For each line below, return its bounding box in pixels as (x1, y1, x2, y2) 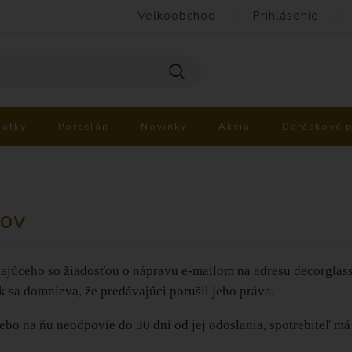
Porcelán (58, 120, 109, 133)
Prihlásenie (252, 8, 319, 24)
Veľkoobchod (137, 8, 216, 24)
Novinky (141, 120, 187, 133)
